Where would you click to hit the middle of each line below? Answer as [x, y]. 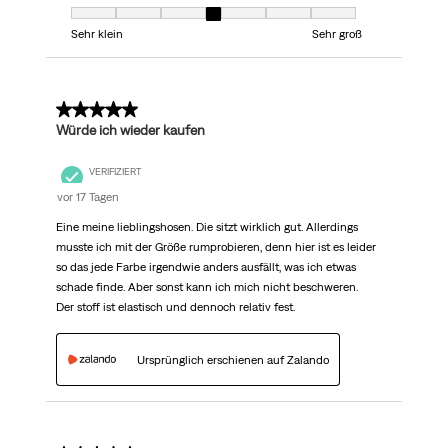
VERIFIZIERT [114, 171]
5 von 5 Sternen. [112, 110]
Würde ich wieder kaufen [130, 130]
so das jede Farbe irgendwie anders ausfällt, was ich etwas [205, 267]
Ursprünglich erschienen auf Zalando [232, 359]
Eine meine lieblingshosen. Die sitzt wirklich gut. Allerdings [206, 227]
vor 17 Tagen [87, 197]
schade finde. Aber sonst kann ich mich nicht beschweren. [206, 287]
